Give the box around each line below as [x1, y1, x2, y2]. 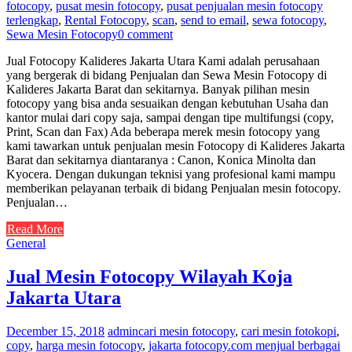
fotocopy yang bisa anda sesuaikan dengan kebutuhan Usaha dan [6, 97, 328, 111]
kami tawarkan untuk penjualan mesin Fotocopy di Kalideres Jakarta [6, 139, 345, 153]
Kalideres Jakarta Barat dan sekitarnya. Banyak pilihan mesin [6, 82, 310, 97]
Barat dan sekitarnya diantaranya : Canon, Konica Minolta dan [6, 153, 316, 167]
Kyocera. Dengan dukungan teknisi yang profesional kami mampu [6, 167, 335, 181]
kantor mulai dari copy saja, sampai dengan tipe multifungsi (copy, [6, 111, 334, 125]
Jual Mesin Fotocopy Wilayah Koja [6, 266, 292, 288]
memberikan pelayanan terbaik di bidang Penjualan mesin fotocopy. [6, 181, 341, 196]
